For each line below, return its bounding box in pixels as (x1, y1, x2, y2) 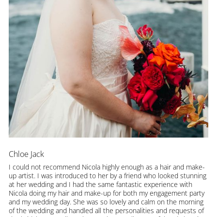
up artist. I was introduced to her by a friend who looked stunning (8, 170, 206, 181)
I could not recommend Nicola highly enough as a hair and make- (8, 162, 205, 172)
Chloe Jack (8, 148, 44, 160)
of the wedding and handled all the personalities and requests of (8, 205, 204, 216)
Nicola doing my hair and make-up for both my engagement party (8, 188, 204, 199)
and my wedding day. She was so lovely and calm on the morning (8, 197, 203, 207)
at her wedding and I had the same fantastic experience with (8, 179, 192, 190)
